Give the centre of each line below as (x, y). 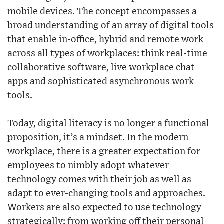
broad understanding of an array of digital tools (111, 26)
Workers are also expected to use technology (104, 208)
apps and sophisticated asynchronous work (101, 82)
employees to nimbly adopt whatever (88, 166)
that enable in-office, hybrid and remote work (105, 40)
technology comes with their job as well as (99, 180)
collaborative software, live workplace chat (101, 68)
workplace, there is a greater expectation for (104, 152)
